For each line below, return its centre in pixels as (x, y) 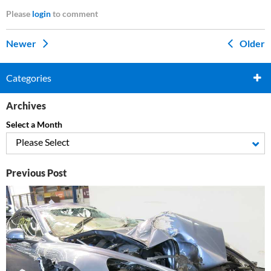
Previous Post (36, 173)
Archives (26, 106)
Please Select (43, 142)
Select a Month (34, 124)
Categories (29, 78)
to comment (74, 14)
